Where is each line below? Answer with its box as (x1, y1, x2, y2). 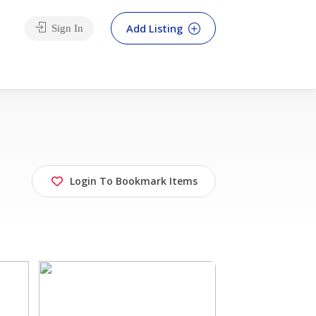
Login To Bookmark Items (70, 174, 197, 188)
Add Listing (126, 21, 186, 35)
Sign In (49, 23, 83, 34)
